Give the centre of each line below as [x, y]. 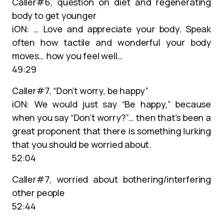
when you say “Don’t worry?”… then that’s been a [111, 117]
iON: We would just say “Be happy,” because [111, 104]
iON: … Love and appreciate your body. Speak [111, 29]
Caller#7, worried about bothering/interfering [111, 179]
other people [38, 193]
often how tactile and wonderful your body [111, 42]
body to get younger [54, 15]
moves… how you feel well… [67, 56]
